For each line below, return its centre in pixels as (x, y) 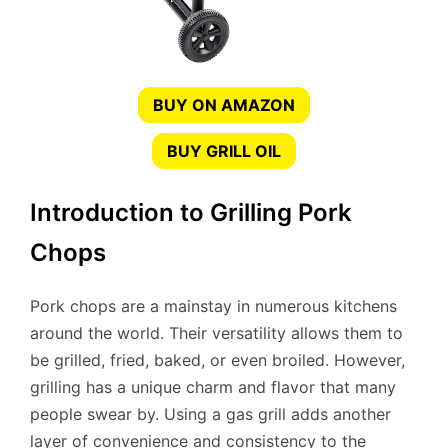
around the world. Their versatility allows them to (216, 332)
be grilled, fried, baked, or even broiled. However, (217, 359)
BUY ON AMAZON (224, 105)
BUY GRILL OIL (224, 151)
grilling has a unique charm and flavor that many (213, 386)
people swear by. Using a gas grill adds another (210, 413)
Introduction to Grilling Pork (191, 212)
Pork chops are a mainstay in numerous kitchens (213, 305)
